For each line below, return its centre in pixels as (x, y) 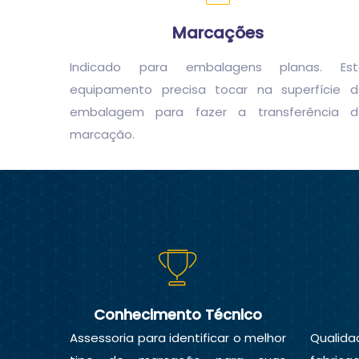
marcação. (102, 134)
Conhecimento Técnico (178, 315)
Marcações (218, 32)
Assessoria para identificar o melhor (178, 338)
